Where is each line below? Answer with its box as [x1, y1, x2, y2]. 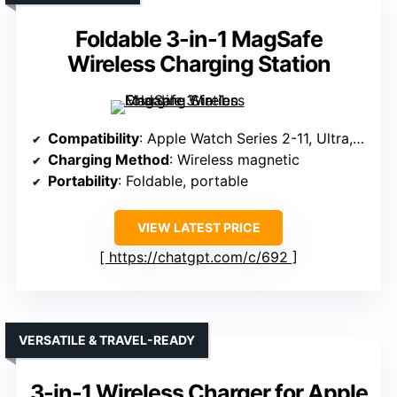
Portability [48, 172, 118, 191]
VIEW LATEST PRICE [136, 220, 261, 236]
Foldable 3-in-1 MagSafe [74, 26, 323, 53]
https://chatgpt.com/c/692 [109, 248, 288, 267]
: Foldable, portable [118, 172, 248, 191]
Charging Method [48, 151, 169, 169]
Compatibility [48, 129, 139, 148]
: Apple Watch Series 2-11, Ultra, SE [139, 129, 353, 148]
